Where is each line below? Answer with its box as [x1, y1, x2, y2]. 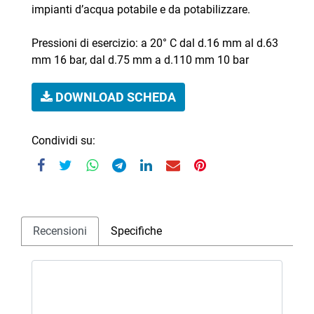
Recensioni [33, 224, 87, 238]
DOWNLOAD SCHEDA [53, 89, 176, 104]
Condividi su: [32, 133, 95, 147]
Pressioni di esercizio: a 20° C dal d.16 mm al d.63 [32, 36, 278, 50]
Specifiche [111, 224, 162, 238]
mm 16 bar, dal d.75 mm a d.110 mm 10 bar [32, 53, 249, 67]
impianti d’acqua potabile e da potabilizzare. [32, 2, 250, 16]
